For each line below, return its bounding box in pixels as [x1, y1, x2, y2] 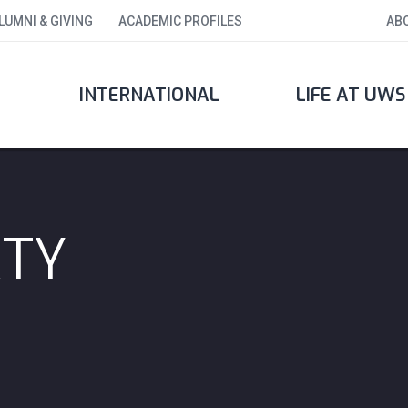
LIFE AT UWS [295, 83, 405, 107]
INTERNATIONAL [79, 83, 219, 107]
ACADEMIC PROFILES [118, 14, 242, 28]
